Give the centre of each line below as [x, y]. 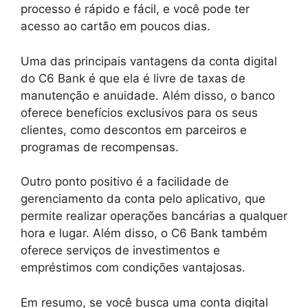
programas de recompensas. [100, 147]
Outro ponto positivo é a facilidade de [125, 182]
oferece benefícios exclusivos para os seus [139, 112]
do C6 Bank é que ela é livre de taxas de [133, 78]
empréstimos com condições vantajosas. [133, 268]
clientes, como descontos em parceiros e [134, 130]
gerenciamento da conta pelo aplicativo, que [143, 199]
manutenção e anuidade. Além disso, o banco [148, 95]
